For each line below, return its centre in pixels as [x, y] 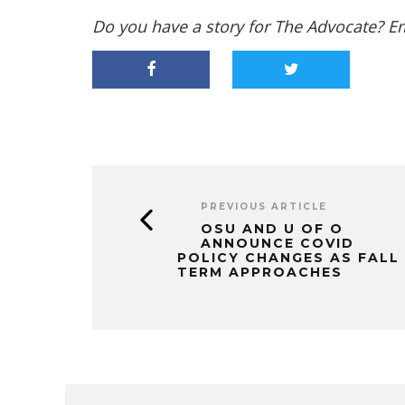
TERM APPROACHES [260, 272]
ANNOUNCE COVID [278, 243]
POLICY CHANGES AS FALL [288, 258]
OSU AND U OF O [272, 229]
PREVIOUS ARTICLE [264, 207]
